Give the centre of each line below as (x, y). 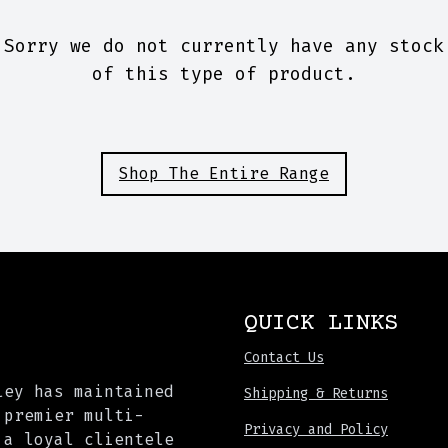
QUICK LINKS (321, 323)
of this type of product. (224, 74)
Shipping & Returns (316, 393)
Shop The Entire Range (224, 173)
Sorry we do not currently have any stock (224, 46)
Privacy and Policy (316, 429)
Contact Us (284, 357)
